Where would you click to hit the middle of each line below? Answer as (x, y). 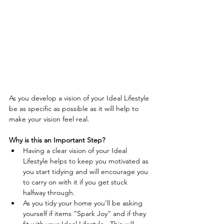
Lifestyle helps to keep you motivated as (87, 161)
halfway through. (51, 193)
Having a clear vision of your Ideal (76, 151)
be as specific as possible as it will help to (75, 109)
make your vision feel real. (50, 119)
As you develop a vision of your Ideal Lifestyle (80, 98)
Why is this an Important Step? (57, 140)
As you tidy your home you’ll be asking (84, 203)
